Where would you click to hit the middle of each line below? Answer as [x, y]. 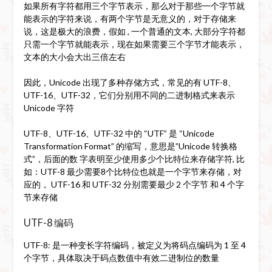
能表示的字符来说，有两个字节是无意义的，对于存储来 [130, 18]
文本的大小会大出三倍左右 [74, 56]
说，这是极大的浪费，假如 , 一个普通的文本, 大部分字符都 [134, 31]
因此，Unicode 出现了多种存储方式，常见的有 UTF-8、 [130, 82]
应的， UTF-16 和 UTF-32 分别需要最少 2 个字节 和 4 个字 [134, 184]
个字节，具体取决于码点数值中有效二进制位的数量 [121, 257]
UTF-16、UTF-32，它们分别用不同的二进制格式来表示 [129, 95]
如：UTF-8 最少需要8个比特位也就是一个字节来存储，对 [132, 171]
